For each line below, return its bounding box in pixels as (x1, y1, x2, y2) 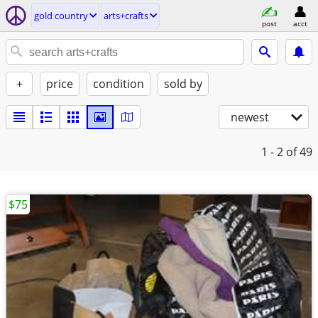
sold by (164, 76, 202, 92)
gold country (34, 9, 88, 22)
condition (93, 76, 144, 92)
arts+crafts (104, 9, 148, 22)
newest (231, 109, 269, 125)
